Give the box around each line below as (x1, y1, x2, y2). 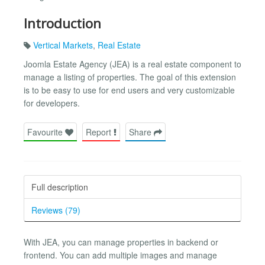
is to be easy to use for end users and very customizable (24, 83, 235, 96)
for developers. (24, 96, 80, 109)
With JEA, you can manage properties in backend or (24, 235, 218, 248)
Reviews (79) (31, 203, 80, 216)
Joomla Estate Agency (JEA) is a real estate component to (24, 57, 241, 70)
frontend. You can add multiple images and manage (24, 248, 217, 261)
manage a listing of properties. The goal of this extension (24, 70, 236, 83)
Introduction (24, 14, 101, 33)
